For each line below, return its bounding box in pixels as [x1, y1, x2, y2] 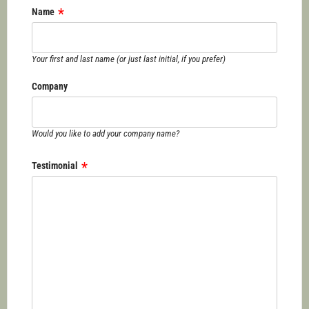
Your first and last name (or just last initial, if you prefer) [32, 54, 226, 65]
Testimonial [32, 160, 78, 172]
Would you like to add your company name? [32, 128, 179, 139]
